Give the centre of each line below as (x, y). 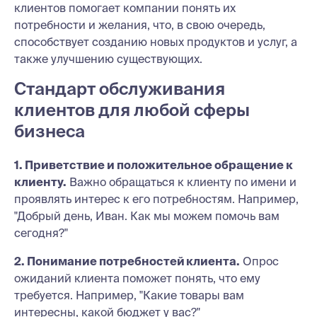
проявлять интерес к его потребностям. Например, (156, 199)
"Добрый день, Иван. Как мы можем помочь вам (147, 216)
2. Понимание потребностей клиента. (127, 261)
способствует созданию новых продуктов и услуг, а (156, 42)
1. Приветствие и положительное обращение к (154, 165)
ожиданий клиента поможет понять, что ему (137, 278)
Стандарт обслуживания (120, 89)
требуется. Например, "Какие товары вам (129, 295)
